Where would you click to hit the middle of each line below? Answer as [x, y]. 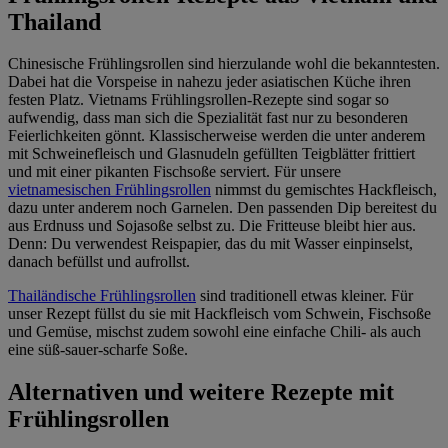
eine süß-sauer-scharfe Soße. [98, 350]
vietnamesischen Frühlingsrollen [109, 190]
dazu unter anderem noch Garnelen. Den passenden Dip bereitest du [222, 208]
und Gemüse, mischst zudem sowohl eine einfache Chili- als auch [214, 332]
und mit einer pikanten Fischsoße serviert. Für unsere [174, 172]
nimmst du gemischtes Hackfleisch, [324, 190]
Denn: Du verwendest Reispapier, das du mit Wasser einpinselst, [210, 244]
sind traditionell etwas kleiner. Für [304, 296]
